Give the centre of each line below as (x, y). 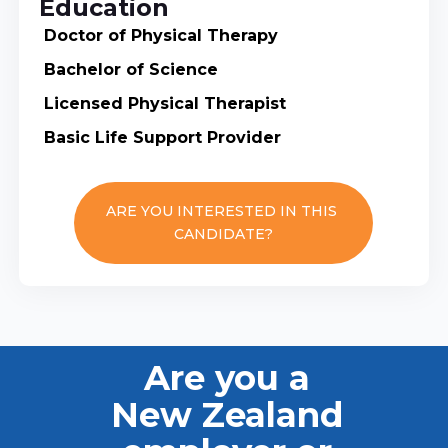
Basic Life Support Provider (162, 138)
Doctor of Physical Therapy (160, 36)
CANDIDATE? (224, 234)
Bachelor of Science (130, 70)
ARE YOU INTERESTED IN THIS (224, 211)
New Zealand (226, 415)
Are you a (226, 378)
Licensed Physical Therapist (164, 104)
